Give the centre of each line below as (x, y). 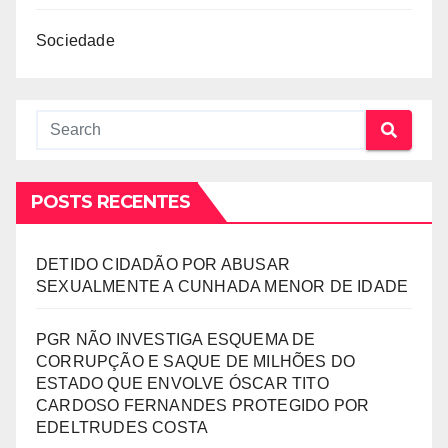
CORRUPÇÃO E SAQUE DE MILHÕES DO (196, 361)
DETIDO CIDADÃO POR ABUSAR (163, 264)
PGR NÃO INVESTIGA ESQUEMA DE (176, 339)
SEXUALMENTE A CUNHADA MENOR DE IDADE (222, 286)
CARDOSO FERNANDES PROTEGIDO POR (203, 405)
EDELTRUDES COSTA (122, 427)
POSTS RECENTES (111, 202)
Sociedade (75, 40)
